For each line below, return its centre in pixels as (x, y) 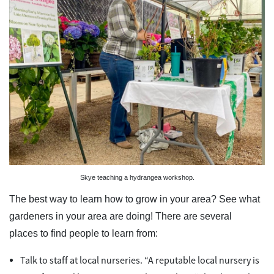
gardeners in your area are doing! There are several (120, 216)
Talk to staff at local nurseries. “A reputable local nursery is (140, 260)
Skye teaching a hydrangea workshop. (137, 178)
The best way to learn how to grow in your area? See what (135, 199)
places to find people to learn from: (83, 233)
